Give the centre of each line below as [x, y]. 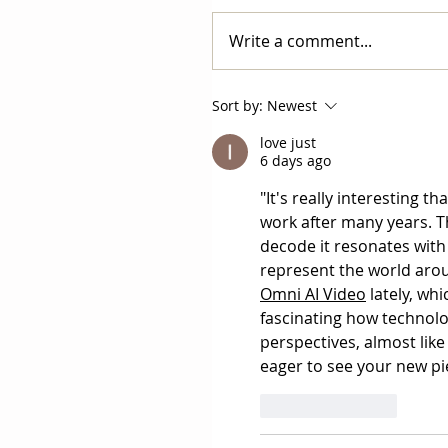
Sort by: [237, 106]
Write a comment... [300, 41]
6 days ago [295, 161]
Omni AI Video [313, 294]
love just [288, 143]
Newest [292, 106]
